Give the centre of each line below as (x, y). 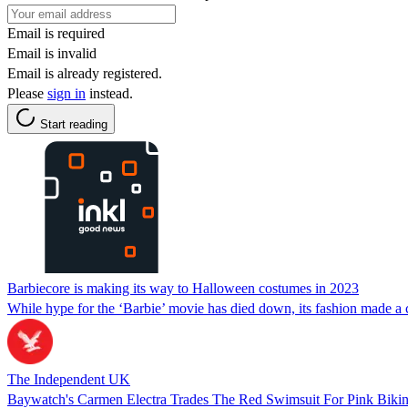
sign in (66, 93)
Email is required (56, 33)
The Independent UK (69, 379)
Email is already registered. (85, 73)
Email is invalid (52, 53)
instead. (109, 93)
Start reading (74, 124)
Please (27, 93)
